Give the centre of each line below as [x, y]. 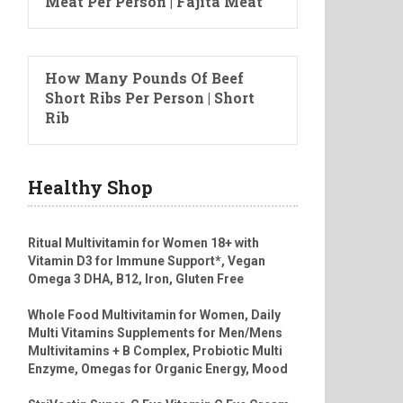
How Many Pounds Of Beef [144, 78]
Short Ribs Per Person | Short [150, 98]
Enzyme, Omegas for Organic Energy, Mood [158, 369]
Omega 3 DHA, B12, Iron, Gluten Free [136, 279]
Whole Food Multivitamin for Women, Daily [154, 315]
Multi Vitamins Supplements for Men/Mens [155, 333]
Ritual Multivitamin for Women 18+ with [143, 243]
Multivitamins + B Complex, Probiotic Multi [155, 351]
